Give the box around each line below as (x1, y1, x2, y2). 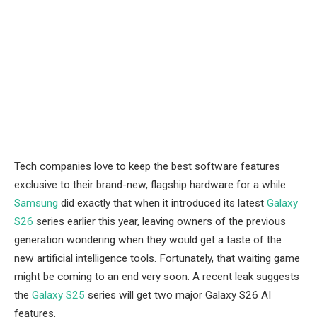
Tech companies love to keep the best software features (14, 159, 280, 173)
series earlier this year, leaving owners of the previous (33, 214, 286, 228)
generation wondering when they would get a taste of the (14, 233, 282, 246)
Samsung (14, 196, 58, 209)
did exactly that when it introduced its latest (58, 196, 267, 209)
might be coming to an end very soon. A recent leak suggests (14, 270, 299, 283)
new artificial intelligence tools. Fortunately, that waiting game (14, 251, 300, 265)
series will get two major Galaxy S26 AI (85, 288, 271, 301)
